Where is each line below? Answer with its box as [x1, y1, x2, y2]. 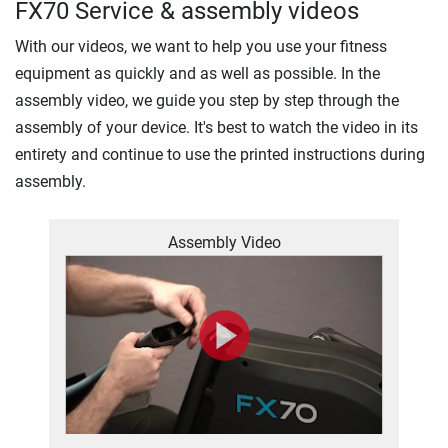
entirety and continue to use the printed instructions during [15, 144, 425, 164]
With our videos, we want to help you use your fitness [15, 36, 387, 56]
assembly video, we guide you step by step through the [15, 90, 399, 110]
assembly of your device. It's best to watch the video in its [15, 117, 418, 137]
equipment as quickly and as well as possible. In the [15, 63, 380, 83]
